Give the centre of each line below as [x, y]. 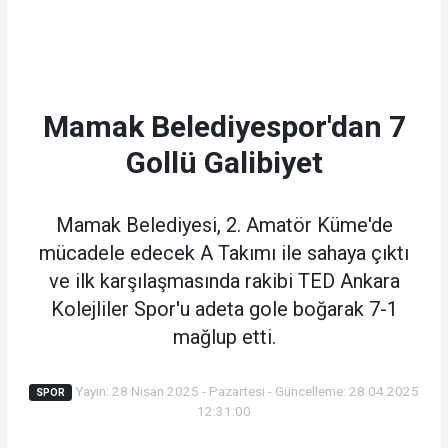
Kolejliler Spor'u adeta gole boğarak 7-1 [224, 308]
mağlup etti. [224, 336]
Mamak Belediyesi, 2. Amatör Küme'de [224, 224]
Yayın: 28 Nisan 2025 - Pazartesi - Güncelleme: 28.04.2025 [245, 390]
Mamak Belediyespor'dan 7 [224, 126]
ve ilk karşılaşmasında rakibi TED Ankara [224, 280]
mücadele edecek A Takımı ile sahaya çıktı [224, 252]
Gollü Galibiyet [224, 162]
